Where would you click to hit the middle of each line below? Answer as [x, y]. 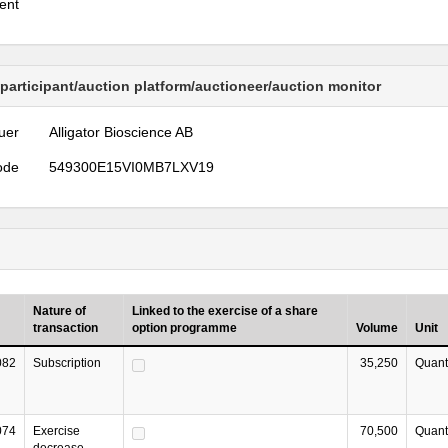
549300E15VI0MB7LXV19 [132, 167]
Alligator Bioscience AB [121, 132]
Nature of [59, 311]
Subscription [67, 363]
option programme [184, 328]
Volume [377, 328]
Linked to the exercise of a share [225, 311]
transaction [65, 328]
